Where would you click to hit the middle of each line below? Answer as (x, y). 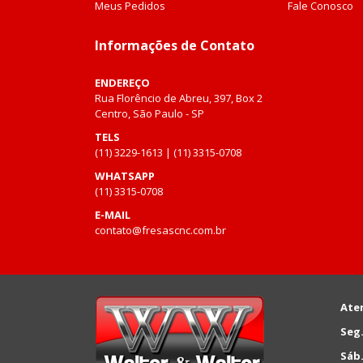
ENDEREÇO (122, 83)
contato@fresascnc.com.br (160, 231)
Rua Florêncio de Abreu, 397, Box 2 (179, 98)
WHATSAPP (125, 176)
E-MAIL (113, 215)
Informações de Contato (175, 46)
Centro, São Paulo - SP (149, 114)
